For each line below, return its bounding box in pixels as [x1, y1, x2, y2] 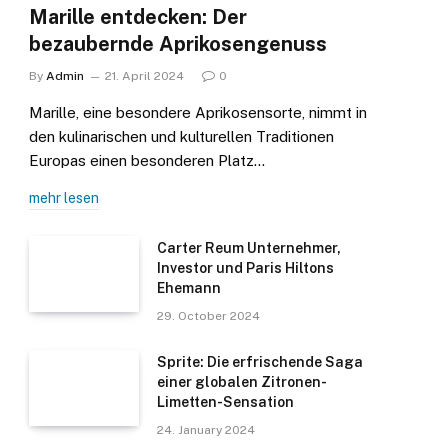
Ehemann [157, 280, 221, 297]
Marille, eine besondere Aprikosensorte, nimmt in [29, 104, 367, 122]
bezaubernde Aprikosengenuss [29, 32, 327, 57]
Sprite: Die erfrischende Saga [157, 354, 363, 371]
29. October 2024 [157, 309, 260, 324]
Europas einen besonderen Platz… [29, 152, 265, 170]
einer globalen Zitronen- [157, 374, 327, 391]
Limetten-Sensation [157, 394, 294, 411]
